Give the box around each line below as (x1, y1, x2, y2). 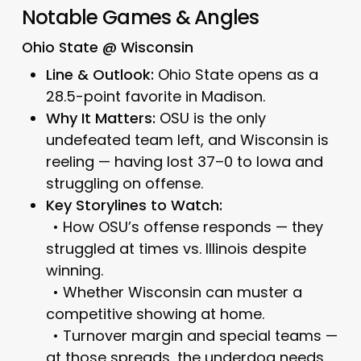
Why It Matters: (45, 107, 156, 128)
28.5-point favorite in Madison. (45, 85, 265, 106)
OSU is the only (155, 107, 266, 128)
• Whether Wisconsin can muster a (45, 281, 302, 302)
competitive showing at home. (45, 303, 264, 324)
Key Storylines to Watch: (45, 194, 222, 215)
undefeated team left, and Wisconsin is (45, 129, 329, 150)
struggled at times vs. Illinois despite (45, 238, 306, 259)
